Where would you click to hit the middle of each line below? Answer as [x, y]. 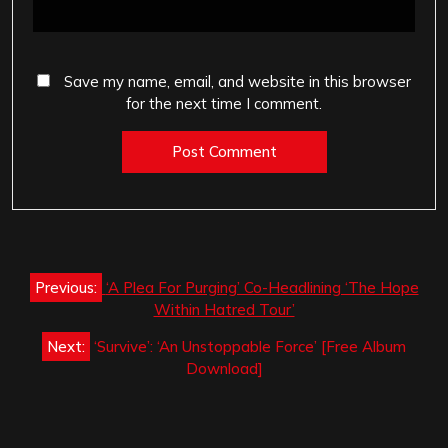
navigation [83, 306]
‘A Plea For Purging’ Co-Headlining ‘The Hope [262, 288]
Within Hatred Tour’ [224, 310]
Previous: [65, 288]
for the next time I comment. [224, 103]
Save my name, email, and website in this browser [237, 81]
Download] [224, 369]
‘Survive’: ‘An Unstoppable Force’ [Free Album [250, 347]
